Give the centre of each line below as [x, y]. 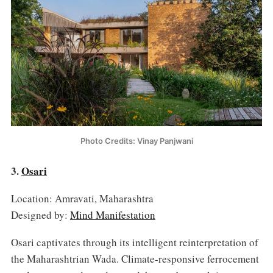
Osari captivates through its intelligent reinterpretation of [134, 243]
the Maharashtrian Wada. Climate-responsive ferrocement [135, 259]
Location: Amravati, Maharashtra [82, 199]
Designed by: [40, 215]
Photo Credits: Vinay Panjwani [136, 141]
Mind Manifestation [112, 215]
